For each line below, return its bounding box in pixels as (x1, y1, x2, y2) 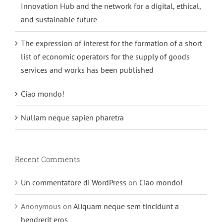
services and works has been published (21, 65, 154, 75)
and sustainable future (21, 14, 97, 25)
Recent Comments (15, 154, 80, 165)
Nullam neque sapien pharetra (21, 112, 124, 123)
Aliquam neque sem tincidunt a (73, 201, 179, 212)
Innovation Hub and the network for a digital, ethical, (21, 1, 201, 11)
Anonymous (21, 201, 61, 212)
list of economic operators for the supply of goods (21, 52, 190, 62)
